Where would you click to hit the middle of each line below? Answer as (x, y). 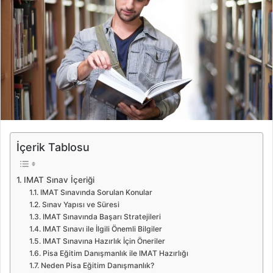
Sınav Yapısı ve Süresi (80, 205)
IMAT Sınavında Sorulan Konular (96, 193)
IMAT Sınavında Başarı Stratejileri (101, 217)
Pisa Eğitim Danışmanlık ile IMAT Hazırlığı (115, 253)
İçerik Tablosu (53, 147)
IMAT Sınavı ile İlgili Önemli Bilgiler (102, 229)
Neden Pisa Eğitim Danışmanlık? (97, 266)
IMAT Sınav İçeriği (59, 180)
